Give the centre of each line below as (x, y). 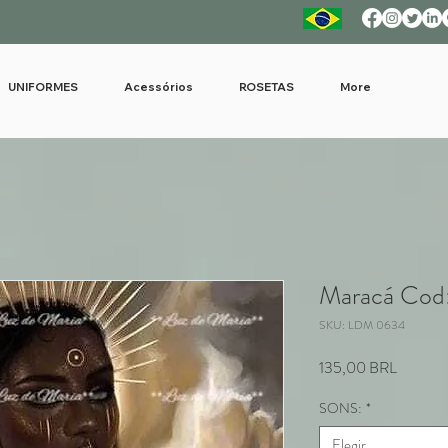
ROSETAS (266, 87)
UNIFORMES (43, 87)
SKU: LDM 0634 (362, 325)
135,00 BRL (358, 367)
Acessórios (158, 87)
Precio (416, 366)
